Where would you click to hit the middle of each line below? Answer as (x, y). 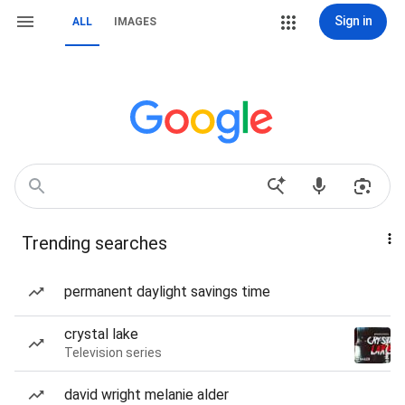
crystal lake (101, 334)
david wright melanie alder (146, 395)
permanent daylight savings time (167, 292)
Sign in (353, 21)
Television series (113, 353)
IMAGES (135, 22)
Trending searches (94, 243)
